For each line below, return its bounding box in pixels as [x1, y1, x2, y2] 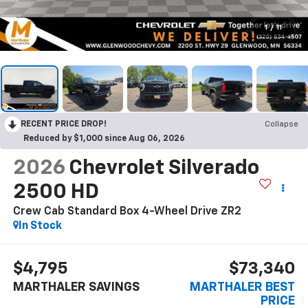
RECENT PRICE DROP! [21, 120, 107, 129]
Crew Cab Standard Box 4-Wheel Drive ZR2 [12, 206, 241, 217]
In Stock [18, 220, 62, 232]
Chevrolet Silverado [68, 157, 259, 179]
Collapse [265, 120, 298, 129]
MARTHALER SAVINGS [12, 281, 140, 294]
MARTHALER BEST [190, 281, 296, 294]
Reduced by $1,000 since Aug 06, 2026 [23, 134, 185, 143]
